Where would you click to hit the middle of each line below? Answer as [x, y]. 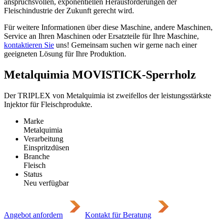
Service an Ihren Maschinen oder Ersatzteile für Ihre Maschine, [101, 36]
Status [33, 174]
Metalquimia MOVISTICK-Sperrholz [100, 74]
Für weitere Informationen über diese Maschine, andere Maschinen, [108, 27]
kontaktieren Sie [29, 45]
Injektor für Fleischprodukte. [48, 104]
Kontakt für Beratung [118, 215]
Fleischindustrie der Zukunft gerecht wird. [69, 10]
